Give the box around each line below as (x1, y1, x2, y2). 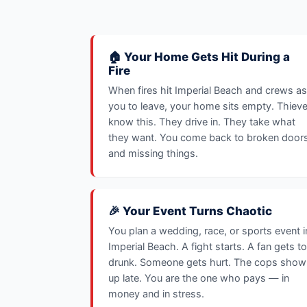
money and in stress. (108, 288, 204, 300)
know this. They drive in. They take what (108, 116, 295, 128)
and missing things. (108, 147, 198, 160)
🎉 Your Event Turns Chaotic (108, 204, 272, 218)
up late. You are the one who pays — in (108, 272, 289, 284)
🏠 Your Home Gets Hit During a (108, 50, 290, 64)
